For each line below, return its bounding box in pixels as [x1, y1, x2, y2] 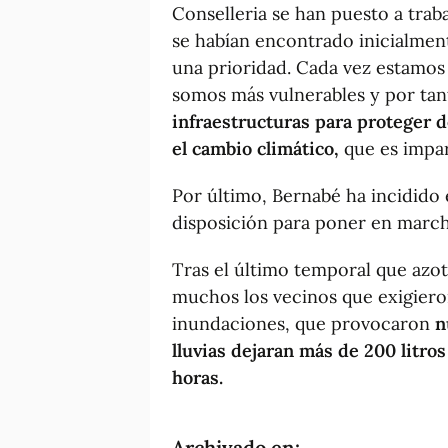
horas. [172, 365, 223, 389]
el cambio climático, [172, 136, 339, 160]
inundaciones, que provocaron [172, 311, 430, 335]
